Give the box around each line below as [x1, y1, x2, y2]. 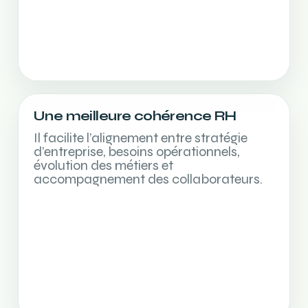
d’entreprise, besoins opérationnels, [34, 143, 239, 160]
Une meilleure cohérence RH [34, 108, 236, 124]
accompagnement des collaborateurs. [34, 170, 263, 188]
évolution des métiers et [34, 157, 173, 174]
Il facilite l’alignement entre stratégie [34, 129, 247, 146]
